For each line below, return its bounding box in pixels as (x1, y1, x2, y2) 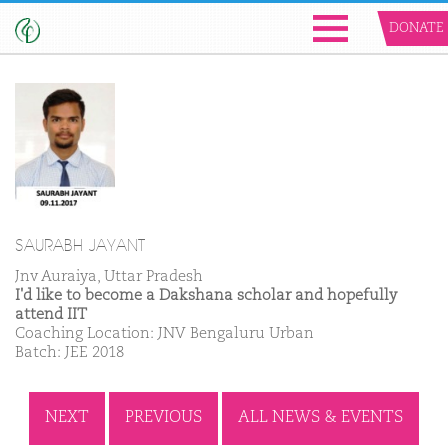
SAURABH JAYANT (15, 236, 145, 257)
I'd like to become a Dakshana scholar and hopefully (15, 288, 397, 304)
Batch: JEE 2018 (15, 345, 124, 361)
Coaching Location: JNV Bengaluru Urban (15, 326, 314, 342)
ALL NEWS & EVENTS (238, 410, 403, 427)
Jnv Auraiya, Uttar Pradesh (15, 269, 203, 285)
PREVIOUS (125, 410, 202, 427)
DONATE (389, 22, 443, 35)
